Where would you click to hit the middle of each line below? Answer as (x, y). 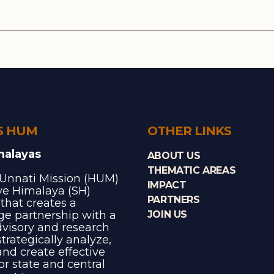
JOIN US (167, 214)
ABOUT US (174, 155)
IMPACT (167, 185)
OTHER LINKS (189, 131)
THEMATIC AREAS (191, 170)
